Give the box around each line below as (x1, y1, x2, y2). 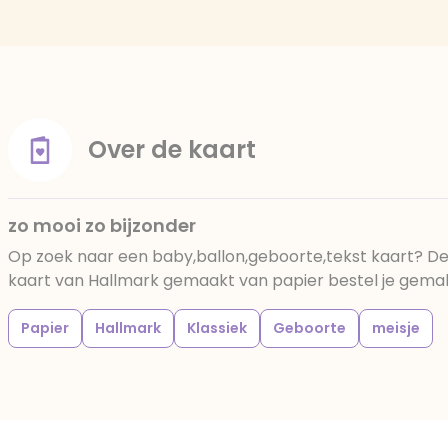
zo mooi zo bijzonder (8, 213, 196, 238)
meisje (372, 318, 420, 338)
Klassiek (187, 318, 247, 338)
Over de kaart (88, 133, 256, 166)
